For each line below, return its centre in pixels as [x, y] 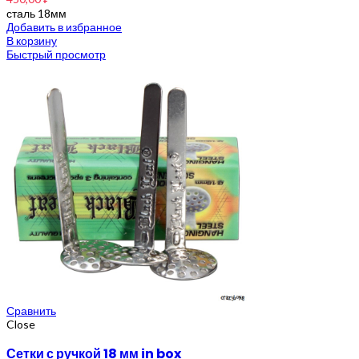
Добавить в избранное [64, 26]
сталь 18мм [36, 13]
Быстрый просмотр [56, 54]
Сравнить [31, 310]
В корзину [32, 40]
